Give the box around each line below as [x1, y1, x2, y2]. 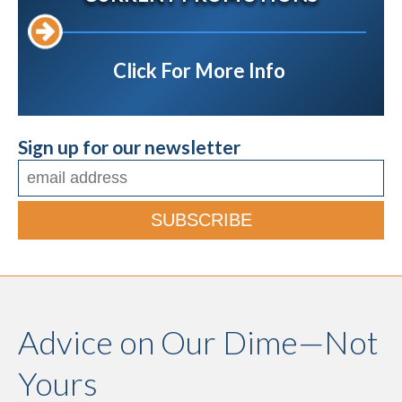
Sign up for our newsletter [18, 135, 240, 158]
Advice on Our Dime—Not [18, 322, 379, 362]
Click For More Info [113, 58, 289, 83]
